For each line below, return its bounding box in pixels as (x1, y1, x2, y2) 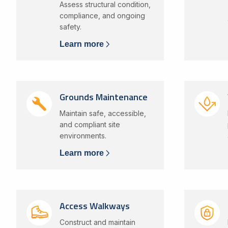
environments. (59, 131, 106, 140)
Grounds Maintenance (59, 90, 148, 104)
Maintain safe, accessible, (59, 109, 146, 118)
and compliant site (59, 120, 120, 129)
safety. (59, 22, 81, 31)
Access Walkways (59, 199, 130, 213)
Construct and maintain (59, 218, 135, 226)
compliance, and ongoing (59, 11, 145, 20)
